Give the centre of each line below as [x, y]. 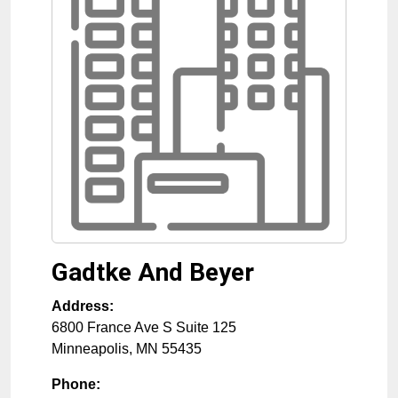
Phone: [76, 385]
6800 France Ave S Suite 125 [144, 328]
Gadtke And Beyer [153, 273]
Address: [83, 306]
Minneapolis [90, 349]
